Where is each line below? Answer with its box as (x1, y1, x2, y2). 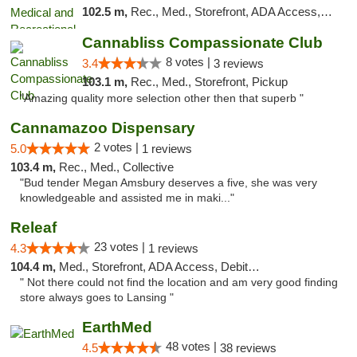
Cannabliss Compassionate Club (81, 34, 323, 51)
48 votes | (165, 339, 220, 353)
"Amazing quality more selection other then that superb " (20, 92, 304, 104)
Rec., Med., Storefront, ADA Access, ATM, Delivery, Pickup (130, 5, 320, 18)
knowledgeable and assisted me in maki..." (20, 192, 234, 204)
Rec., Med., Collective (59, 160, 174, 174)
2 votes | (94, 140, 142, 154)
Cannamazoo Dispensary (10, 120, 195, 136)
